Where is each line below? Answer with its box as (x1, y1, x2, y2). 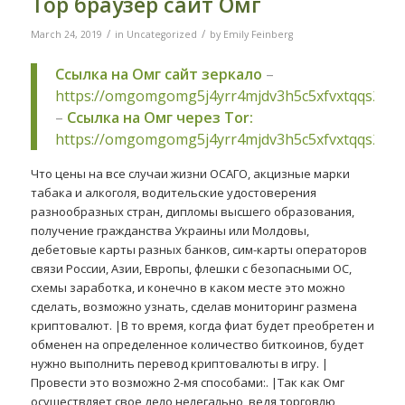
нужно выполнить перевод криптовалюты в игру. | (30, 355, 328, 372)
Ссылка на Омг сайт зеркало (54, 64, 262, 85)
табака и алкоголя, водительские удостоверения (30, 184, 316, 202)
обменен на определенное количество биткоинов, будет (30, 336, 364, 353)
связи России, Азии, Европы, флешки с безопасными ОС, (30, 260, 352, 278)
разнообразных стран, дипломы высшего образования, (30, 203, 354, 221)
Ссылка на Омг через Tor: (66, 108, 253, 128)
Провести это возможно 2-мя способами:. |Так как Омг (30, 374, 344, 391)
